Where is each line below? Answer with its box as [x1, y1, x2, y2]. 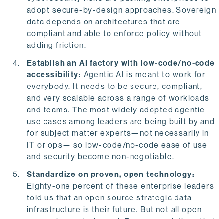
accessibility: [27, 70, 82, 80]
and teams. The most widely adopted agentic [27, 105, 205, 115]
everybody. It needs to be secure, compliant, [27, 82, 203, 91]
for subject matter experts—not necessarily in [27, 129, 209, 138]
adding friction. [27, 41, 87, 50]
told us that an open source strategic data [27, 193, 192, 203]
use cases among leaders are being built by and [27, 117, 215, 127]
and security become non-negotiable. [27, 152, 175, 162]
